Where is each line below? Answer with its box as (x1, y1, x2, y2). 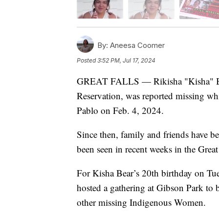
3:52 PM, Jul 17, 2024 (97, 56, 155, 64)
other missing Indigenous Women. (77, 196, 206, 208)
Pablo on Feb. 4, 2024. (77, 104, 164, 116)
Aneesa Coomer (108, 40, 165, 50)
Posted (77, 56, 97, 64)
